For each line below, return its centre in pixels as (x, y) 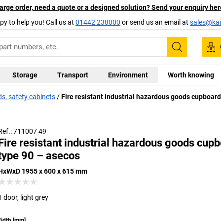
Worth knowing (191, 75)
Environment (128, 75)
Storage (25, 75)
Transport (73, 75)
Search (192, 54)
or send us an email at (155, 22)
